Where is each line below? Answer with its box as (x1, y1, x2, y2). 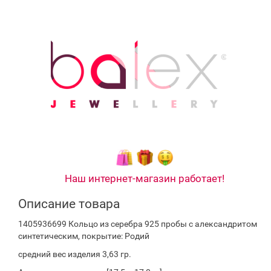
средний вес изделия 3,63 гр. (18, 249, 131, 259)
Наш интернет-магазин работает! (65, 172, 224, 184)
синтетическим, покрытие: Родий (18, 231, 149, 241)
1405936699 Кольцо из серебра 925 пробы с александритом (18, 219, 257, 229)
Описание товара (18, 197, 120, 211)
